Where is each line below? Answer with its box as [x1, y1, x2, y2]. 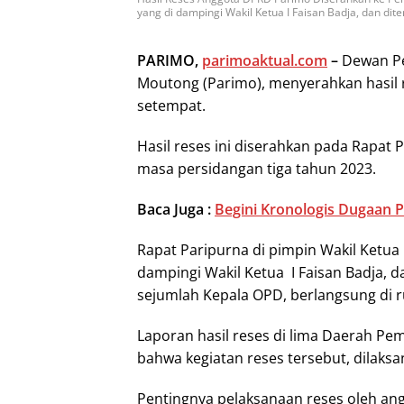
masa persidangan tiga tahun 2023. [137, 158, 376, 179]
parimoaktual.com [202, 50, 327, 70]
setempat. [137, 95, 206, 115]
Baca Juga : [137, 198, 215, 219]
